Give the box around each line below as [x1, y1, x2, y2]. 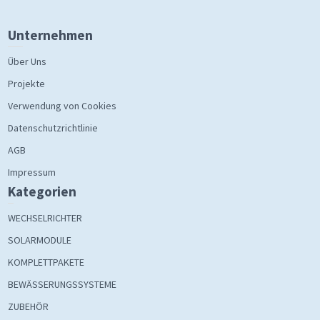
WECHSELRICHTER [7, 211, 82, 225]
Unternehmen [7, 26, 93, 44]
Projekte [7, 77, 45, 91]
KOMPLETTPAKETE [7, 256, 84, 269]
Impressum [7, 166, 56, 179]
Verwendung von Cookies [7, 99, 116, 113]
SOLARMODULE [7, 234, 71, 247]
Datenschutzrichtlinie [7, 121, 98, 135]
